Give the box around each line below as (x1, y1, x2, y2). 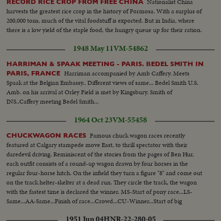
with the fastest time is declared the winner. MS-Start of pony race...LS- (6, 187, 193, 197)
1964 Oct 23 (74, 114, 112, 126)
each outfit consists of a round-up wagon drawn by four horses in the (6, 159, 188, 169)
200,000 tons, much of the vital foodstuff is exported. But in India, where (6, 15, 195, 25)
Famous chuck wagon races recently (90, 131, 185, 141)
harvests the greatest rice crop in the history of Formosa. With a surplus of (6, 6, 202, 16)
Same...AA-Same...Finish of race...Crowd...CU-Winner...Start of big (6, 196, 183, 206)
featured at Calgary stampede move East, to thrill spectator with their (6, 140, 188, 150)
